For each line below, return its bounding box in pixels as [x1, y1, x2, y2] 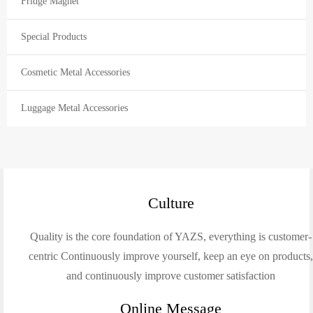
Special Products [21, 31, 87, 43]
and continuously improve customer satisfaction [66, 270, 276, 282]
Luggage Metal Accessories [21, 103, 128, 114]
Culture [147, 194, 194, 212]
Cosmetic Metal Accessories [21, 67, 130, 78]
